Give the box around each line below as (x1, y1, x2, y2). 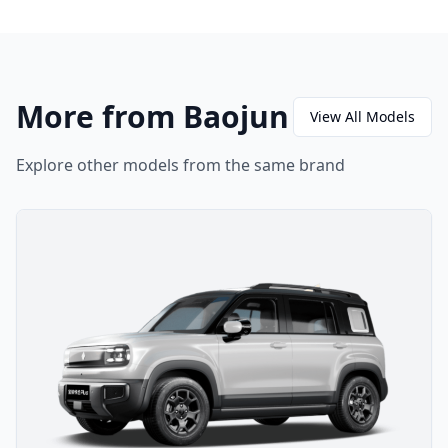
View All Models (310, 107, 415, 126)
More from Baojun (16, 96, 289, 137)
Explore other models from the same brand (16, 154, 345, 176)
